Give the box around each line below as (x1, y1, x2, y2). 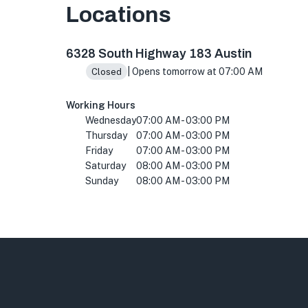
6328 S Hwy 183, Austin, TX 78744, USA (65, 32, 273, 45)
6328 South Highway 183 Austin (66, 47, 252, 60)
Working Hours (66, 100, 135, 111)
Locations (66, 3, 171, 27)
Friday (85, 145, 113, 156)
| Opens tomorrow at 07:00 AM (126, 66, 263, 77)
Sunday (85, 175, 118, 186)
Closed (91, 66, 122, 77)
